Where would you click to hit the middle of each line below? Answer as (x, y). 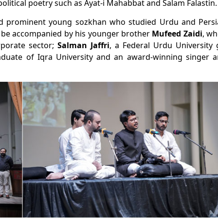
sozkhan (91, 22)
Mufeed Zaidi (177, 34)
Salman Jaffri (83, 45)
